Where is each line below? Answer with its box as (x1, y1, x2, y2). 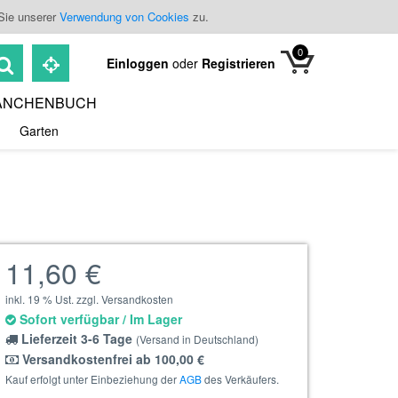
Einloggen (107, 54, 172, 72)
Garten (20, 122, 59, 139)
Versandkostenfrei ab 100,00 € (19, 350, 204, 368)
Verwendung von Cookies (59, 8, 189, 25)
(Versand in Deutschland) (136, 331, 259, 346)
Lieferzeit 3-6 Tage (18, 330, 136, 347)
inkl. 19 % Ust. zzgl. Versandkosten (5, 291, 173, 306)
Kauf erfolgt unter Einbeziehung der (5, 371, 179, 386)
